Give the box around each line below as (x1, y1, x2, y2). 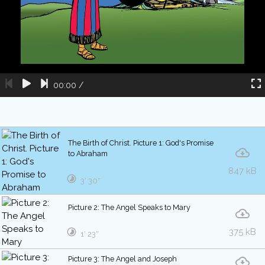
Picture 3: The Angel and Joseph (68, 254, 177, 264)
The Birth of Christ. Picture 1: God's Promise (68, 138, 214, 148)
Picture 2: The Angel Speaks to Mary (68, 203, 190, 212)
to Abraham (68, 149, 108, 159)
